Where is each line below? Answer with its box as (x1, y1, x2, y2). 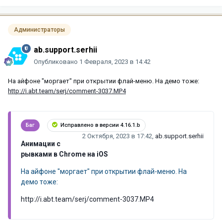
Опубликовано (34, 57, 79, 65)
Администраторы (14, 26, 65, 33)
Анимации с (21, 139, 60, 148)
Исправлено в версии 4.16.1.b (59, 121, 140, 128)
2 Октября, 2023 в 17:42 (82, 132, 152, 140)
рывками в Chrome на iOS (21, 150, 108, 158)
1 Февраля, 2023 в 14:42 (79, 57, 151, 65)
